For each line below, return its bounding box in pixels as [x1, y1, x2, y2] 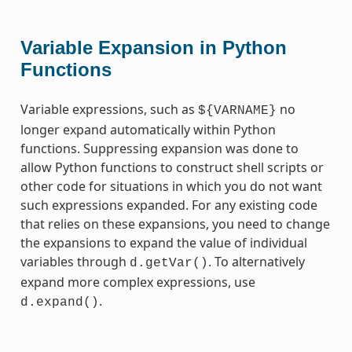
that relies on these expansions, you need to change [20, 214, 330, 233]
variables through [20, 252, 130, 270]
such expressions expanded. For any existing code [20, 196, 317, 214]
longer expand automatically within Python [20, 120, 276, 138]
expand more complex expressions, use [20, 273, 255, 291]
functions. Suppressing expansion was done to [20, 139, 299, 157]
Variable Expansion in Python [20, 36, 287, 58]
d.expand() [20, 295, 99, 310]
